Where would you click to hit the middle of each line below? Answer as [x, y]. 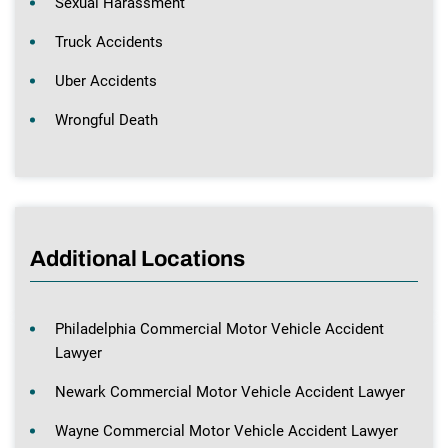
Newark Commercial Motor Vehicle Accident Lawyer [230, 392]
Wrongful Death [106, 120]
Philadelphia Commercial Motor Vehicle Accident [219, 329]
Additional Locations [137, 259]
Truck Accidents [109, 42]
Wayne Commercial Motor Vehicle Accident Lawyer [226, 431]
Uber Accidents [106, 81]
